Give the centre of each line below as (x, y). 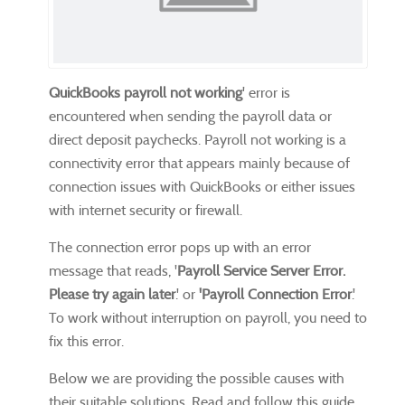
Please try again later (112, 294)
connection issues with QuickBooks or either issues (202, 186)
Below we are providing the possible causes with (197, 378)
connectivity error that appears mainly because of (199, 163)
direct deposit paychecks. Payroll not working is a (198, 139)
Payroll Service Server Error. (261, 270)
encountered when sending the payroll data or (190, 116)
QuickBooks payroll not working (146, 92)
